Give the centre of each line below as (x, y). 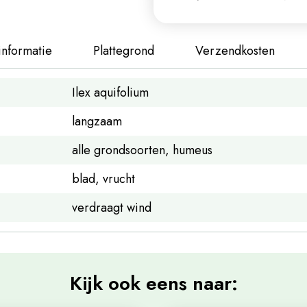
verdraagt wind (111, 207)
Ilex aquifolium (110, 92)
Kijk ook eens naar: (153, 283)
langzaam (97, 121)
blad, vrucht (103, 179)
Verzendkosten (235, 51)
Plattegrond (124, 51)
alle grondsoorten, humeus (142, 150)
